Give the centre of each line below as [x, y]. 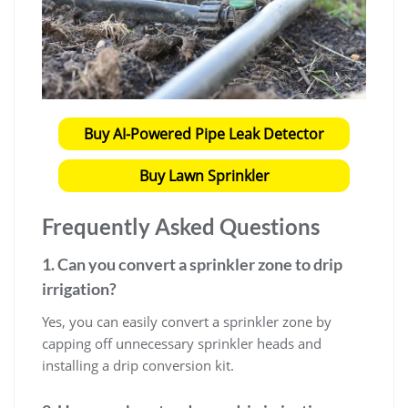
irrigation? [79, 289]
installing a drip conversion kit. [138, 366]
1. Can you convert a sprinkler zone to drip [192, 265]
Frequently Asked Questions [181, 227]
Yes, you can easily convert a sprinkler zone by [187, 322]
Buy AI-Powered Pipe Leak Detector [204, 134]
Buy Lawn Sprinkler [204, 176]
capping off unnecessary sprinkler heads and [182, 344]
